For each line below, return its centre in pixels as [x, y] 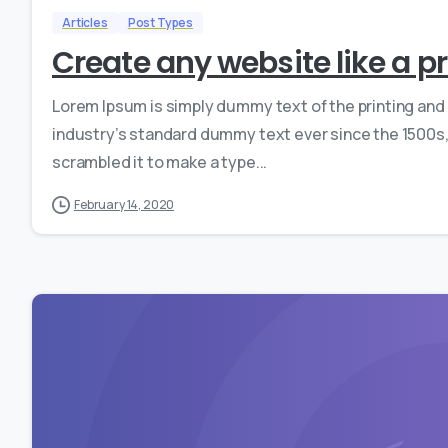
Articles [85, 22]
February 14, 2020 [124, 204]
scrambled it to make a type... [160, 161]
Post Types [160, 22]
